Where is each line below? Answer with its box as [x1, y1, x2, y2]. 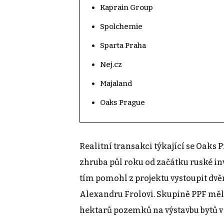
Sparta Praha [100, 41, 146, 50]
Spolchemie [100, 22, 142, 31]
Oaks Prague [100, 98, 145, 107]
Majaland [100, 79, 132, 88]
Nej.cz [100, 60, 122, 69]
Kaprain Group [100, 3, 153, 12]
